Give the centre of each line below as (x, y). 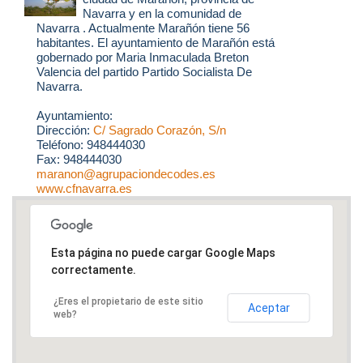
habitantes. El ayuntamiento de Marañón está (156, 43)
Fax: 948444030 (79, 160)
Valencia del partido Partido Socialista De (144, 72)
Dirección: (65, 130)
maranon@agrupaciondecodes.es (126, 174)
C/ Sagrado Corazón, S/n (160, 130)
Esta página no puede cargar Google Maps (163, 252)
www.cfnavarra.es (84, 189)
